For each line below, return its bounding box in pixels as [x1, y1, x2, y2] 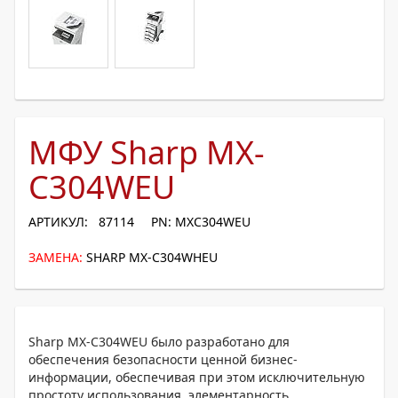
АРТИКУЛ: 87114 [28, 213, 134, 230]
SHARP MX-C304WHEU [86, 249, 218, 266]
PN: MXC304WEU [151, 213, 251, 230]
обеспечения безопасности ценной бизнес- [28, 351, 298, 368]
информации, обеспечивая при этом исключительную [28, 369, 365, 386]
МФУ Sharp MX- [28, 131, 265, 174]
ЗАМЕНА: [28, 249, 83, 266]
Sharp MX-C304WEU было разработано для [28, 333, 290, 350]
